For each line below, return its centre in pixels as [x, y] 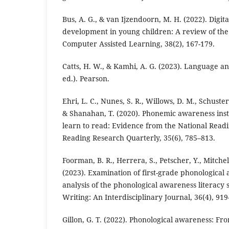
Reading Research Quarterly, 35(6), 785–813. [139, 138]
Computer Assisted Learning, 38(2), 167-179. [139, 44]
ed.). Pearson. [86, 79]
